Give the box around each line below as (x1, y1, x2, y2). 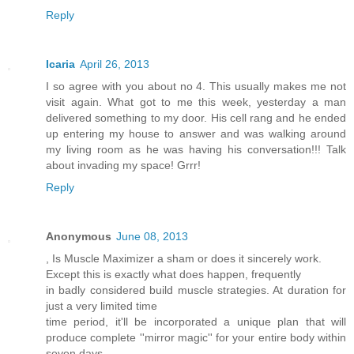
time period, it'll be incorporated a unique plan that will (46, 315, 346, 329)
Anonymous (46, 230, 111, 243)
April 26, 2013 (80, 58, 149, 71)
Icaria (46, 58, 75, 71)
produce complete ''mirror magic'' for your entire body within (46, 331, 346, 345)
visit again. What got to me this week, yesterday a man (46, 96, 346, 109)
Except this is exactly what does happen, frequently (46, 268, 301, 281)
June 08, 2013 (116, 230, 188, 243)
